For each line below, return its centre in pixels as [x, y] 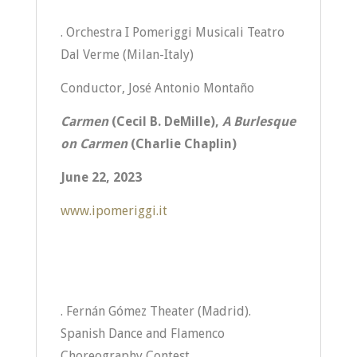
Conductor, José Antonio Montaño [157, 88]
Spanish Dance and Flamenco [142, 333]
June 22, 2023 [101, 177]
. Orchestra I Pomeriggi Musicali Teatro [172, 32]
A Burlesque [259, 122]
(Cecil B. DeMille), [167, 122]
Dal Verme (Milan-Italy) [127, 55]
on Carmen [95, 144]
